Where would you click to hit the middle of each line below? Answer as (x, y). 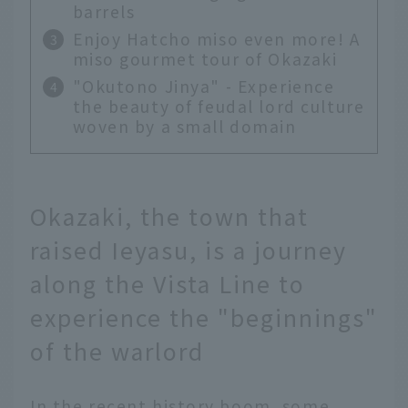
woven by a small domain (184, 127)
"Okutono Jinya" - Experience (204, 87)
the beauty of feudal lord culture (219, 107)
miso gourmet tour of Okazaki (205, 59)
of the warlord (117, 351)
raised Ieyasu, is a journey (189, 250)
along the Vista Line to (168, 284)
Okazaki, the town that (169, 216)
